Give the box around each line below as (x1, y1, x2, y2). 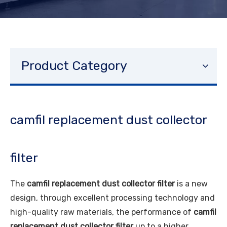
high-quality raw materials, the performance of (10, 207, 194, 217)
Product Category (21, 58, 127, 73)
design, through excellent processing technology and (10, 193, 215, 203)
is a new (175, 179, 208, 188)
